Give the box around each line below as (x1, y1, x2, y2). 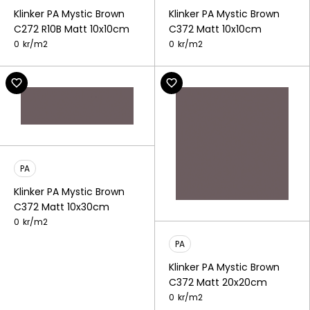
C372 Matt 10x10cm (169, 21, 262, 36)
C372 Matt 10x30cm (14, 200, 109, 215)
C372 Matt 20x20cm (169, 275, 267, 289)
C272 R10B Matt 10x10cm (14, 21, 129, 36)
